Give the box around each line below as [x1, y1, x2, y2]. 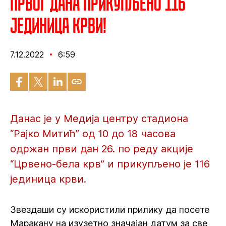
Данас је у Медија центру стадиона [10, 112, 188, 125]
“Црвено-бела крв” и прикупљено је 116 [10, 158, 210, 170]
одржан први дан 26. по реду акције [10, 143, 193, 155]
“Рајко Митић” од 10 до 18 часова [10, 128, 176, 140]
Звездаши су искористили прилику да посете [10, 204, 209, 215]
